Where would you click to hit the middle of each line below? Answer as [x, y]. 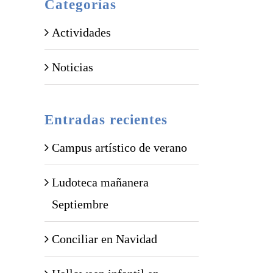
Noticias [73, 67]
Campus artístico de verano [119, 147]
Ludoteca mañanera [100, 182]
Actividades [81, 32]
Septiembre [80, 204]
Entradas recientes [106, 120]
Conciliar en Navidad [105, 239]
